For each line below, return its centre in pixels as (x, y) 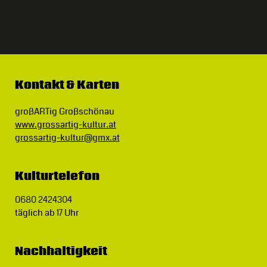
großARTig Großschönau (64, 111)
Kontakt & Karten (67, 85)
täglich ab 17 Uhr (46, 213)
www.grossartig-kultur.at (65, 125)
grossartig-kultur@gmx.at (67, 138)
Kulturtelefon (57, 176)
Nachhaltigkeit (61, 251)
